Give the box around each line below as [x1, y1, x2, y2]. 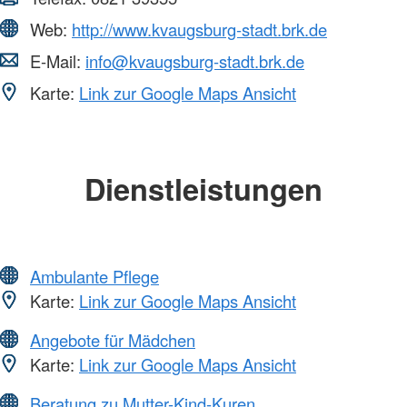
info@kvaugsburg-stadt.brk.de [85, 48, 304, 73]
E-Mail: [25, 48, 85, 73]
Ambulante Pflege [30, 264, 159, 289]
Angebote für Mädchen [30, 328, 195, 352]
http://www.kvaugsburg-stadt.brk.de [72, 16, 327, 41]
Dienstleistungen [84, 166, 323, 210]
